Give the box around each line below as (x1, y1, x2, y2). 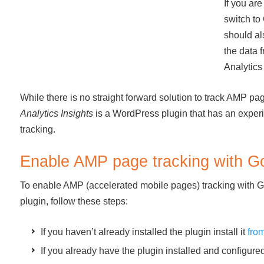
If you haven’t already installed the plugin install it (41, 227, 247, 237)
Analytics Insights (20, 108, 93, 118)
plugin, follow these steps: (20, 196, 128, 206)
